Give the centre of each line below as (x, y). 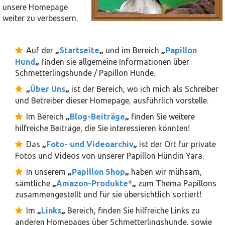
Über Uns (48, 89)
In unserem (47, 172)
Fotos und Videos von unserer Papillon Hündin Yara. (109, 156)
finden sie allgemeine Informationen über (114, 62)
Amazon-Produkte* (94, 183)
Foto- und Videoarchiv (90, 144)
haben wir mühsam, (165, 172)
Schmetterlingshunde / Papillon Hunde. (85, 73)
